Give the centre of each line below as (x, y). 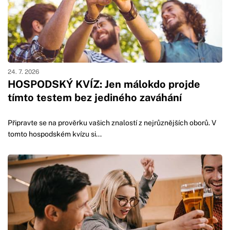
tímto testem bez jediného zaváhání (95, 98)
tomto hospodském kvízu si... (55, 134)
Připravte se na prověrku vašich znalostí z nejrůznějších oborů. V (112, 123)
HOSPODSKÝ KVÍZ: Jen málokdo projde (104, 84)
